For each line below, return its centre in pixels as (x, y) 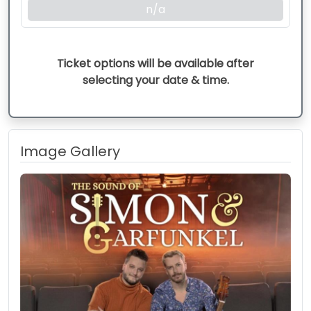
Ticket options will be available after (155, 64)
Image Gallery (70, 152)
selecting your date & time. (155, 81)
